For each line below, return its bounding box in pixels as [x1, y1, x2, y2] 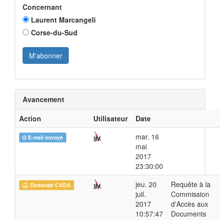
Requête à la [171, 179, 211, 189]
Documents [171, 208, 206, 219]
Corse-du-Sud [29, 27, 78, 37]
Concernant [23, 1, 62, 12]
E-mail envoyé [27, 133, 63, 141]
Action [19, 113, 41, 123]
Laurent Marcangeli [29, 14, 96, 25]
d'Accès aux [171, 198, 208, 209]
